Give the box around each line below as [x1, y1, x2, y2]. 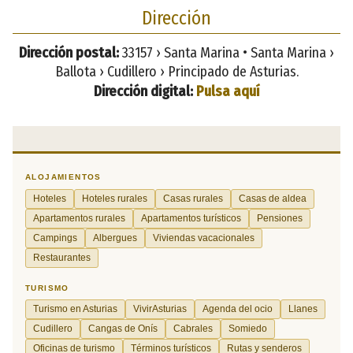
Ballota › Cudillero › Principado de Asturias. [54, 62, 299, 80]
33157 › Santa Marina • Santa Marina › [119, 43, 334, 61]
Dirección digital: [93, 82, 193, 100]
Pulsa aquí [195, 82, 260, 100]
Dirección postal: [19, 43, 119, 61]
